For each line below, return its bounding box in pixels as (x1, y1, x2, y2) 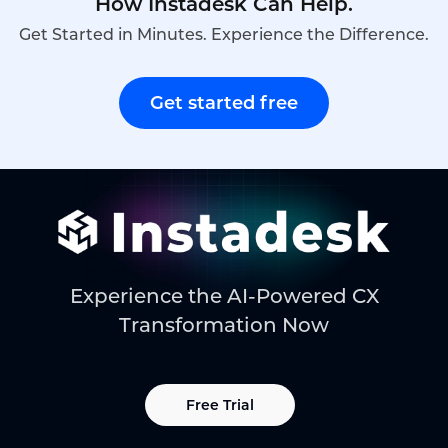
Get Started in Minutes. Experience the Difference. (19, 25, 429, 45)
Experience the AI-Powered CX (69, 284, 379, 309)
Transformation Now (119, 313, 329, 338)
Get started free (150, 92, 298, 115)
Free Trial (186, 396, 254, 415)
